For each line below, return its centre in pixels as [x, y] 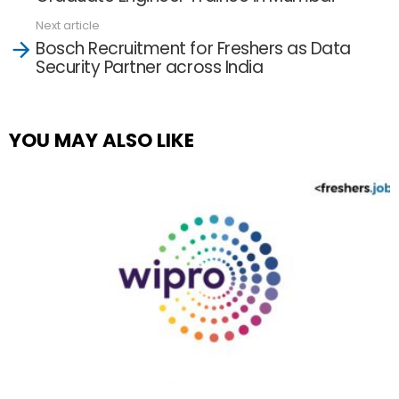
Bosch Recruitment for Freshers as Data [193, 48]
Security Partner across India [150, 67]
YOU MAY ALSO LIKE [102, 140]
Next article [68, 25]
